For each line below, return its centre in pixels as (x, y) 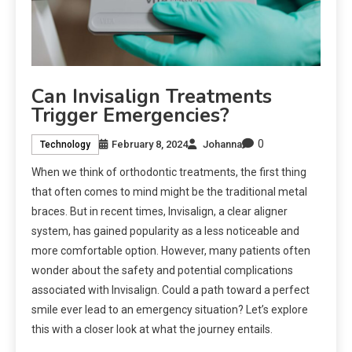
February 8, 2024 (150, 144)
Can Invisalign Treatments (152, 97)
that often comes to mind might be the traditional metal (169, 192)
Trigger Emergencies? (130, 116)
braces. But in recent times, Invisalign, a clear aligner (159, 212)
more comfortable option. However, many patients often (171, 251)
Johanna (222, 144)
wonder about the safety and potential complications (162, 271)
